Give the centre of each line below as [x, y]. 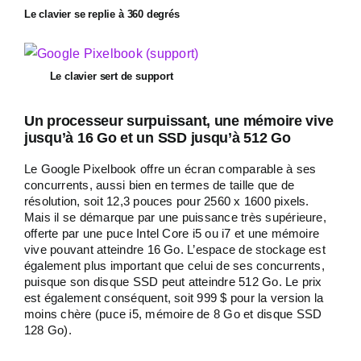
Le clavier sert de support [111, 76]
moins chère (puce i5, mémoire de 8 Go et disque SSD [173, 314]
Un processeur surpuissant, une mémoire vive [179, 121]
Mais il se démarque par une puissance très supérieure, [175, 217]
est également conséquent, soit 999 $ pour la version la [174, 298]
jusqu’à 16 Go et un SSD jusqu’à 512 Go [158, 138]
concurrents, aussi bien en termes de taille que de [159, 185]
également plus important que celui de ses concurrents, [174, 266]
